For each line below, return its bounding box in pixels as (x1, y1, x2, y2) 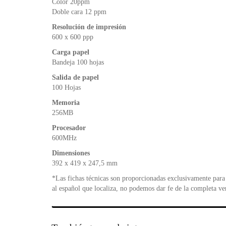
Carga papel (52, 48, 89, 56)
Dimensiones (52, 149, 90, 157)
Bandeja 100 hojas (52, 58, 104, 66)
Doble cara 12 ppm (52, 8, 106, 16)
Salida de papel (52, 73, 99, 81)
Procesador (52, 124, 86, 132)
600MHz (52, 134, 77, 142)
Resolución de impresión (52, 23, 126, 31)
